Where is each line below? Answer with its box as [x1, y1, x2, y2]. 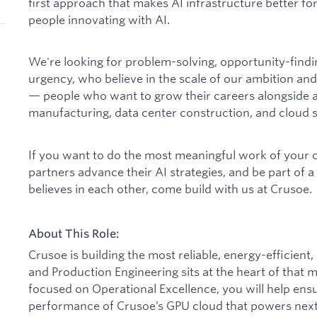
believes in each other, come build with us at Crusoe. [28, 180, 312, 196]
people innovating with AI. [28, 12, 170, 28]
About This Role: [28, 226, 120, 241]
